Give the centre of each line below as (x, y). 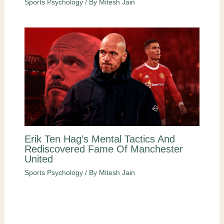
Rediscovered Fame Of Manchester (103, 149)
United (38, 159)
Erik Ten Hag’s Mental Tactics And (99, 139)
